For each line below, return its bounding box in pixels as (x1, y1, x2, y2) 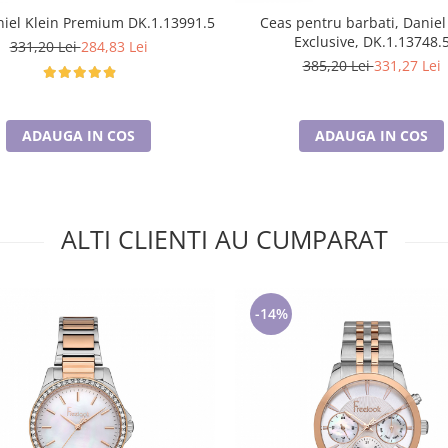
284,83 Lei (80, 37, 148, 56)
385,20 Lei (302, 56, 374, 75)
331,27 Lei (373, 56, 441, 75)
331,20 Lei (9, 37, 81, 56)
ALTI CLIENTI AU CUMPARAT (60, 222, 388, 256)
